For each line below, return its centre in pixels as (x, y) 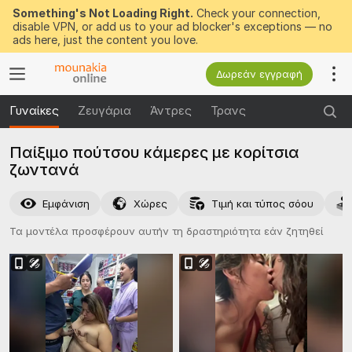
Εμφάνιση (66, 203)
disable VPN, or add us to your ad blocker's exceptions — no (172, 26)
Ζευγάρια (104, 110)
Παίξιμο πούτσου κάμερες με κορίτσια (154, 152)
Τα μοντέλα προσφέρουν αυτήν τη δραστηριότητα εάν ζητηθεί (166, 231)
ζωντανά (44, 170)
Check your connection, (257, 13)
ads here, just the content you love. (105, 40)
